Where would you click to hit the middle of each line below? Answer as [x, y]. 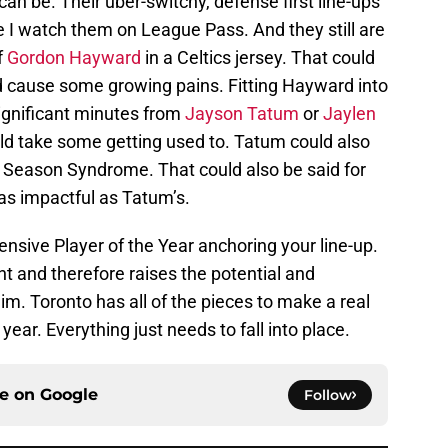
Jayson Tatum [242, 114]
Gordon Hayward [74, 58]
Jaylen [349, 114]
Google [69, 395]
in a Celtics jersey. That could [258, 58]
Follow [328, 395]
